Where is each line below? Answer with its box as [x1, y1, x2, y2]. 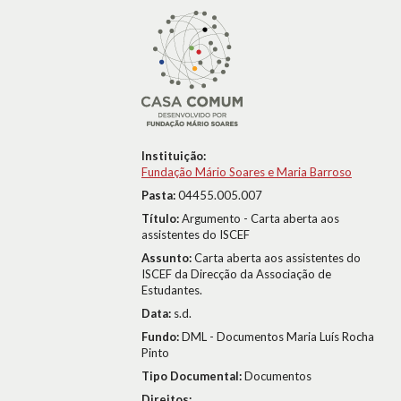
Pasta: [141, 188, 178, 202]
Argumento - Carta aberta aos [182, 211, 339, 226]
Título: [141, 211, 182, 226]
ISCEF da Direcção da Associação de [141, 267, 331, 281]
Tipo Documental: [141, 369, 244, 383]
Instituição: [141, 149, 206, 163]
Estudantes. [141, 283, 202, 297]
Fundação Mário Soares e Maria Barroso [141, 165, 352, 179]
